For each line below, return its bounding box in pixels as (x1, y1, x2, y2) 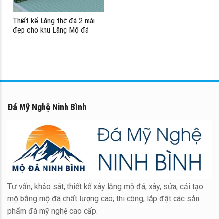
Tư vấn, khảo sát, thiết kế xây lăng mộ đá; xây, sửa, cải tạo (7, 181, 203, 191)
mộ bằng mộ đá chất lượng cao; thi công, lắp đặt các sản (7, 194, 199, 203)
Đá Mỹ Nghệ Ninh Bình (7, 102, 87, 112)
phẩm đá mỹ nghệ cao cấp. (7, 206, 98, 216)
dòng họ (13, 35, 37, 44)
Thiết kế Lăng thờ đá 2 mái (13, 16, 95, 26)
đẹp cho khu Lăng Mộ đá (13, 25, 88, 35)
